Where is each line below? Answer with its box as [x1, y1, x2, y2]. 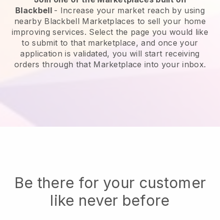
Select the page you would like [89, 27, 208, 37]
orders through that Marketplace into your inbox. [14, 59, 206, 70]
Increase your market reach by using [60, 5, 205, 16]
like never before [50, 192, 170, 210]
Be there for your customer [14, 174, 206, 192]
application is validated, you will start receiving [20, 49, 200, 59]
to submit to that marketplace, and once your [22, 38, 198, 48]
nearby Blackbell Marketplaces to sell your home [14, 16, 206, 27]
